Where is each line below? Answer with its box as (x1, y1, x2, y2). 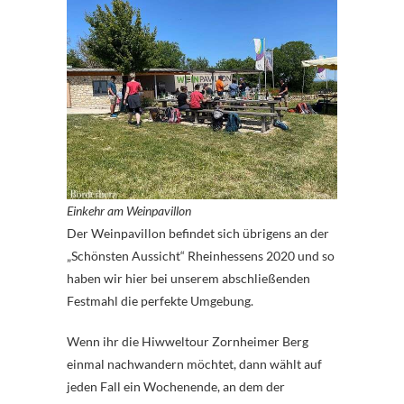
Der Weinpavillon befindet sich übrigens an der (67, 225, 329, 241)
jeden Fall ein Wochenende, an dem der (67, 378, 285, 394)
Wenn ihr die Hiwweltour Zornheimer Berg (67, 333, 308, 349)
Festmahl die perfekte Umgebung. (67, 292, 253, 308)
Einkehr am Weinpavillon (67, 202, 191, 218)
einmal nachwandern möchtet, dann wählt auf (67, 355, 322, 372)
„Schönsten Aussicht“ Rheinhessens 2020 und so (67, 247, 335, 263)
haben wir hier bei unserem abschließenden (67, 270, 310, 286)
